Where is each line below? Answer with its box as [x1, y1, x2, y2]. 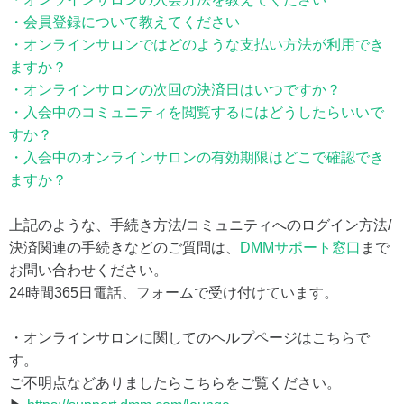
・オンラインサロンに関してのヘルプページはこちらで [9, 329, 370, 345]
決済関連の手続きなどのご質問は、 [9, 239, 240, 255]
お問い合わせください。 [9, 262, 168, 278]
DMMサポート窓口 [240, 239, 361, 255]
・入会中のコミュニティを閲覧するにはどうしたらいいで [9, 104, 384, 120]
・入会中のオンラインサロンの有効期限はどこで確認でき [9, 149, 384, 165]
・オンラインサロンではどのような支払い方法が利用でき [9, 36, 384, 52]
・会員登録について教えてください [9, 14, 240, 30]
